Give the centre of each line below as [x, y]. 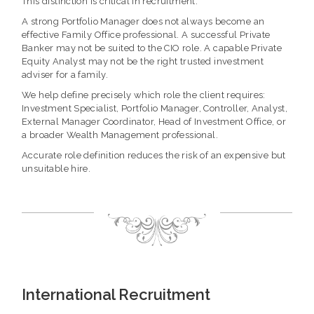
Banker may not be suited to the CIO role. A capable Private [152, 48]
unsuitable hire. [56, 169]
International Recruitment [116, 294]
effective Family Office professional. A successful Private [146, 35]
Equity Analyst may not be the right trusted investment [143, 62]
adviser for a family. [65, 75]
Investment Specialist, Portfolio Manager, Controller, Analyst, [155, 109]
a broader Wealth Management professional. [120, 135]
